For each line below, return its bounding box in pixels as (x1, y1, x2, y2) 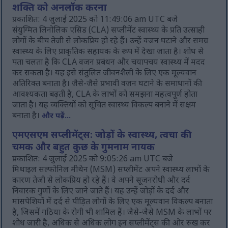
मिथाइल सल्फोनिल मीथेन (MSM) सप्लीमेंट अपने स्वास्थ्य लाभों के (12, 165, 210, 176)
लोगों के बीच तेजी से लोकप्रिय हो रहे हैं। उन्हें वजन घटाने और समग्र (12, 36, 209, 47)
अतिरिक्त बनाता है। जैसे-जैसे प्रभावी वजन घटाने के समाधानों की (12, 79, 203, 90)
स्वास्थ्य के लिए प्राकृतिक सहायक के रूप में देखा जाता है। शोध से (12, 47, 204, 58)
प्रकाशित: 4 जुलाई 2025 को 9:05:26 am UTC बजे (12, 154, 174, 165)
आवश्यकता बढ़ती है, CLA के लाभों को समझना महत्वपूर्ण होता (12, 90, 198, 101)
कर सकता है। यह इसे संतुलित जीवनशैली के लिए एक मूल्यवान (12, 68, 197, 79)
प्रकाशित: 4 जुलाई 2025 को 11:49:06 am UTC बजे (12, 15, 178, 26)
